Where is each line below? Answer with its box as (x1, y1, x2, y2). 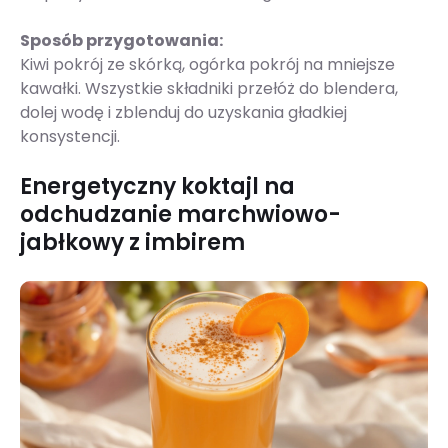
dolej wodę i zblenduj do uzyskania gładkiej (20, 101, 347, 125)
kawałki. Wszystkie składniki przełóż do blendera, (20, 77, 398, 101)
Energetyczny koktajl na (20, 171, 295, 203)
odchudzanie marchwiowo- (20, 199, 341, 231)
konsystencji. (20, 125, 124, 149)
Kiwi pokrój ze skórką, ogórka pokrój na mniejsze (20, 53, 395, 77)
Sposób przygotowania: (20, 29, 223, 53)
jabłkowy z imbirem (20, 227, 245, 259)
